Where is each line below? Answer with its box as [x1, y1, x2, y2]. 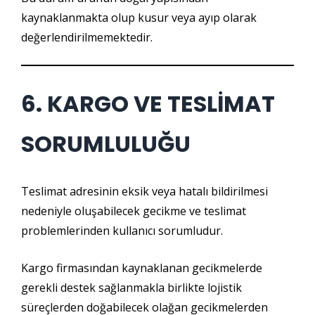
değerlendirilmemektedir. [21, 30, 153, 45]
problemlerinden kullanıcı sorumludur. [21, 223, 223, 238]
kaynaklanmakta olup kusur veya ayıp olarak [21, 10, 257, 25]
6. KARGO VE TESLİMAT [21, 88, 275, 120]
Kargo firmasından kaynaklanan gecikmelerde [21, 260, 262, 276]
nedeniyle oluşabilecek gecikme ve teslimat [21, 203, 246, 219]
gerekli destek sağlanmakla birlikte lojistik [21, 280, 242, 295]
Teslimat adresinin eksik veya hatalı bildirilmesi [21, 184, 268, 199]
